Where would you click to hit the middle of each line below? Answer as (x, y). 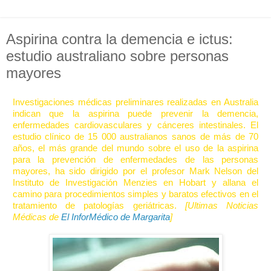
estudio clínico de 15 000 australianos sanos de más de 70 (135, 136)
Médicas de (37, 217)
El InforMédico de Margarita (115, 217)
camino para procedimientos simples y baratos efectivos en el (135, 194)
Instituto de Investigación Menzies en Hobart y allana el (135, 182)
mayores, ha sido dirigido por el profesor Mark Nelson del (135, 171)
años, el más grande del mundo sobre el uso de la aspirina (135, 148)
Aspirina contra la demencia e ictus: (119, 39)
